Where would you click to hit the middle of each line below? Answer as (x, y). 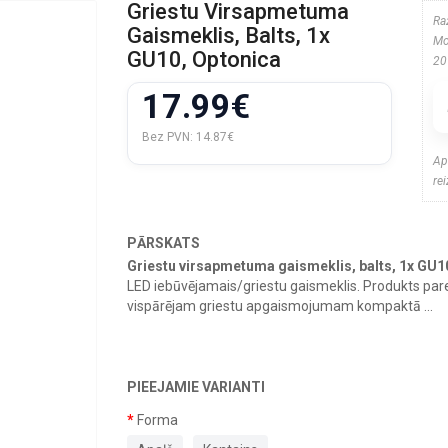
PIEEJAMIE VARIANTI (196, 387)
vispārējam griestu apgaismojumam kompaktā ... (280, 306)
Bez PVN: (169, 137)
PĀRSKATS (163, 243)
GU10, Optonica (204, 59)
